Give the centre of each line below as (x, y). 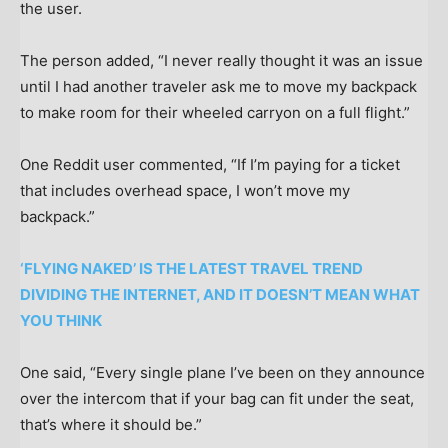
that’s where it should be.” (111, 424)
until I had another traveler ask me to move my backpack (218, 86)
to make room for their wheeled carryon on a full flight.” (215, 112)
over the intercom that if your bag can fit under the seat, (217, 398)
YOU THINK (61, 320)
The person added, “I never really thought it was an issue (221, 60)
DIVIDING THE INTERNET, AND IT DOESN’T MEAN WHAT (220, 294)
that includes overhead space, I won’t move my (185, 190)
